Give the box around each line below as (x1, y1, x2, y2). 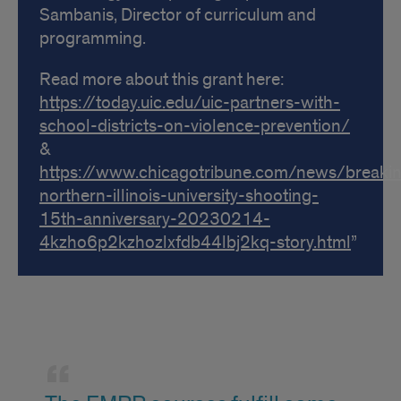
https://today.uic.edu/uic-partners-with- (39, 92, 340, 114)
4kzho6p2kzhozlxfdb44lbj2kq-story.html (39, 232, 351, 253)
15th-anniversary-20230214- (39, 209, 270, 230)
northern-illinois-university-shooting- (39, 185, 319, 207)
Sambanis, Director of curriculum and (39, 4, 316, 26)
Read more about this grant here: (39, 69, 285, 90)
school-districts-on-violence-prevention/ (39, 115, 350, 137)
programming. (39, 28, 146, 49)
